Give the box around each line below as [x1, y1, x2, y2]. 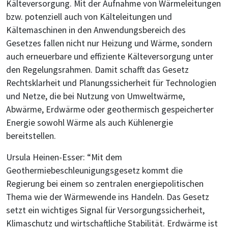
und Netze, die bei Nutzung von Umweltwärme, [6, 91, 185, 102]
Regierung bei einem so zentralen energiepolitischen [6, 178, 204, 190]
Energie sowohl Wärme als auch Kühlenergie [6, 117, 173, 129]
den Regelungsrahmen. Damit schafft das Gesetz [6, 64, 189, 76]
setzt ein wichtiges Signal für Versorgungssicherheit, [6, 205, 205, 216]
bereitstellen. [6, 130, 56, 142]
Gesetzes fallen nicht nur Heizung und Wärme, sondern [6, 38, 212, 49]
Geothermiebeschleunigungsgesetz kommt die [6, 165, 183, 177]
